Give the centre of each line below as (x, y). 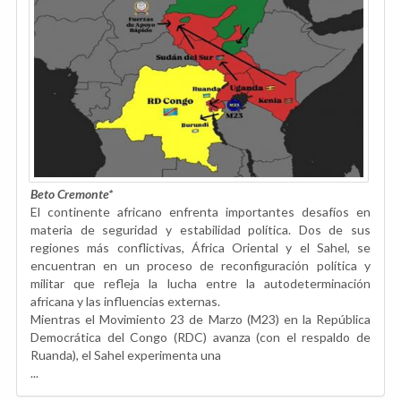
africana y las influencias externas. (125, 301)
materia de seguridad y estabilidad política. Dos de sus (200, 229)
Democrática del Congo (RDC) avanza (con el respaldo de (200, 337)
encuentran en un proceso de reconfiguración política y (200, 265)
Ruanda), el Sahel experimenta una (126, 354)
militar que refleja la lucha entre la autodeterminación (200, 283)
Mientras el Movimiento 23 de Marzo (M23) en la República (200, 319)
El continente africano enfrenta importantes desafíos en (200, 211)
